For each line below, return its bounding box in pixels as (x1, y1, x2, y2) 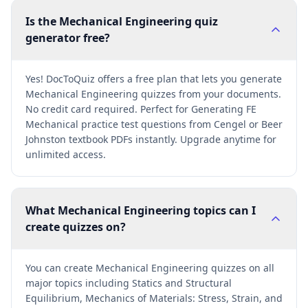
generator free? (25, 30, 110, 45)
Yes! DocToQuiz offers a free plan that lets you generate (25, 72, 282, 85)
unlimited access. (25, 148, 106, 161)
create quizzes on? (25, 219, 126, 234)
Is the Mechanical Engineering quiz (25, 14, 218, 29)
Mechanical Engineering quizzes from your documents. (25, 87, 281, 100)
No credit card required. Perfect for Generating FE (25, 102, 256, 115)
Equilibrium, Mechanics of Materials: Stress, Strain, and (25, 291, 283, 305)
